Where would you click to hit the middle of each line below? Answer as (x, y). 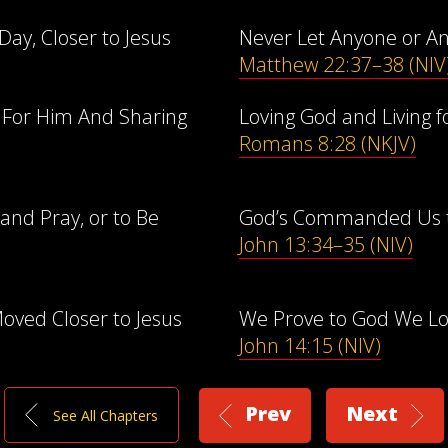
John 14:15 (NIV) (310, 345)
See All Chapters (105, 415)
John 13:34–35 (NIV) (326, 244)
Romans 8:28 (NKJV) (327, 143)
